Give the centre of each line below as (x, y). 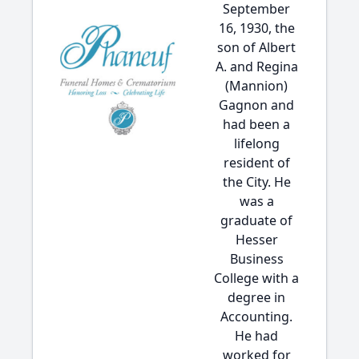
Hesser (256, 240)
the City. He (256, 182)
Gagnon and (256, 105)
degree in (256, 297)
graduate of (256, 220)
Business (256, 259)
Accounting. (256, 317)
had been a (256, 124)
